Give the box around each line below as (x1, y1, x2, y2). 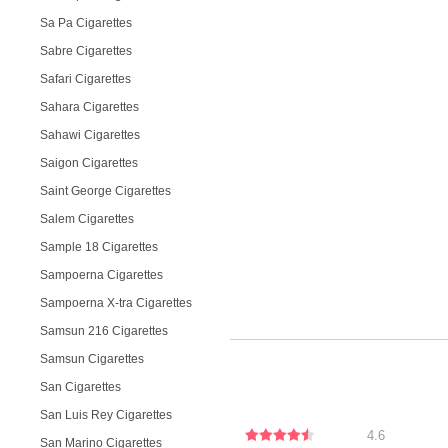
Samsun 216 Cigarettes (40, 324, 168, 338)
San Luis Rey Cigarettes (40, 408, 172, 422)
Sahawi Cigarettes (40, 128, 140, 142)
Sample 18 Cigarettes (40, 240, 158, 254)
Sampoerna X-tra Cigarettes (40, 296, 192, 310)
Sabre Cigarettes (40, 44, 132, 58)
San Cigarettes (40, 380, 121, 394)
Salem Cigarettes (40, 212, 134, 226)
